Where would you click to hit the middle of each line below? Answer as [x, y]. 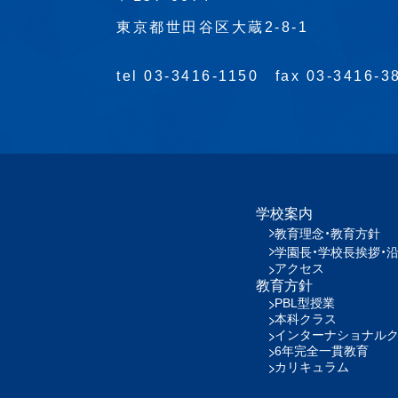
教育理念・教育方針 [327, 233]
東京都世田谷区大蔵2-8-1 [212, 27]
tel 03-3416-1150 [196, 76]
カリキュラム [312, 366]
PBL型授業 [305, 302]
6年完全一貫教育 [322, 350]
